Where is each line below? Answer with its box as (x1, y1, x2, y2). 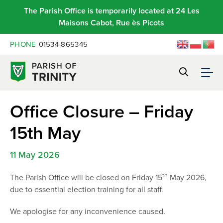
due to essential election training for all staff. (10, 183, 163, 195)
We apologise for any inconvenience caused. (10, 205, 165, 217)
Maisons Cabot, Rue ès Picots (59, 17, 164, 28)
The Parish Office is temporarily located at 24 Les (23, 5, 200, 16)
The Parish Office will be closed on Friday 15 (10, 171, 162, 183)
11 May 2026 (10, 148, 60, 161)
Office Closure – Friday (10, 98, 193, 124)
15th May (10, 119, 81, 146)
